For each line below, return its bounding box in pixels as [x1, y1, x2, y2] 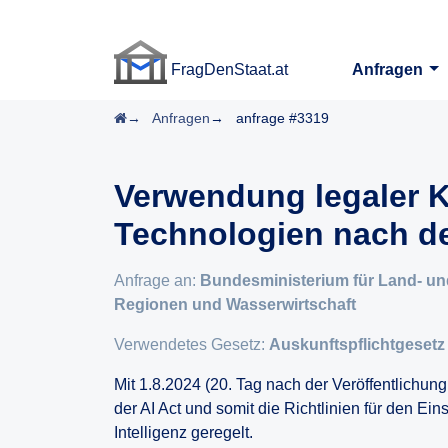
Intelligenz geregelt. [114, 424, 253, 441]
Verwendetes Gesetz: [114, 336, 269, 353]
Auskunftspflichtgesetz [269, 336, 445, 353]
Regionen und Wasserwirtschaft [114, 296, 356, 313]
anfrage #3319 [236, 110, 329, 126]
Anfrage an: [114, 272, 200, 289]
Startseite [126, 109, 186, 125]
